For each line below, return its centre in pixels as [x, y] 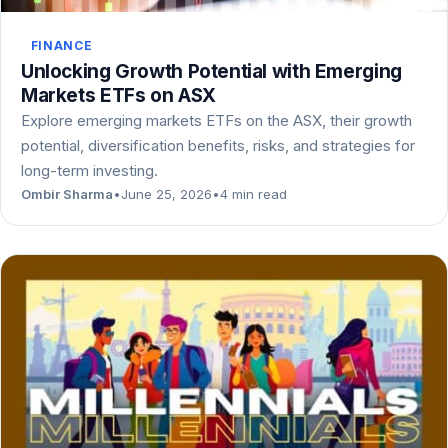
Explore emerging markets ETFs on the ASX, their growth [216, 120]
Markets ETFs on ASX [118, 95]
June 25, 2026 [166, 193]
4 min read [253, 193]
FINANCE [61, 45]
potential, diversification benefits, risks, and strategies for [218, 145]
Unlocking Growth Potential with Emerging [211, 71]
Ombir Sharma [67, 193]
